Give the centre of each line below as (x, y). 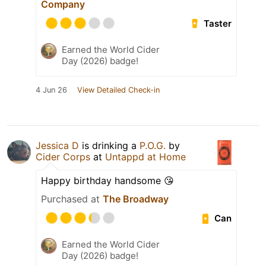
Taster (218, 24)
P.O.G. (153, 146)
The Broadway (136, 199)
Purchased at (72, 199)
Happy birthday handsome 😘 (107, 181)
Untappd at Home (145, 157)
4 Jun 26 (51, 90)
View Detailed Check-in (118, 90)
